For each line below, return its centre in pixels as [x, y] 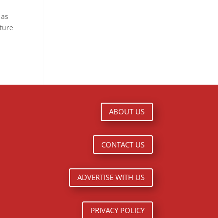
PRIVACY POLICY [117, 210]
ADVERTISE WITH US [111, 177]
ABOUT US [127, 112]
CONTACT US [123, 144]
